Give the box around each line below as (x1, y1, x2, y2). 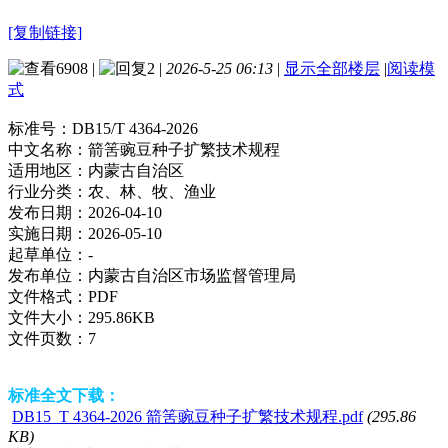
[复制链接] (8, 23, 82, 41)
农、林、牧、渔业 (88, 182, 216, 200)
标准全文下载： (8, 386, 120, 404)
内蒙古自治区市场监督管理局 (88, 266, 296, 284)
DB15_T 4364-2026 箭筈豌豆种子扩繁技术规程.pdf (12, 407, 363, 425)
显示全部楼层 (284, 59, 380, 77)
